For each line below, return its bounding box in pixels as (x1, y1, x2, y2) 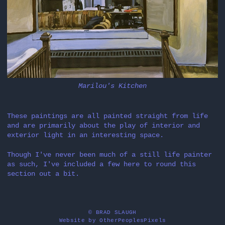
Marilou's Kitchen (78, 82, 147, 90)
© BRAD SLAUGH (88, 209, 137, 215)
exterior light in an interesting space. (7, 131, 164, 140)
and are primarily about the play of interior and (7, 122, 200, 130)
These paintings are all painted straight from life (7, 112, 208, 121)
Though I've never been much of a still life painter (7, 150, 212, 159)
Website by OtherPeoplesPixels (59, 217, 166, 223)
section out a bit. (7, 169, 79, 178)
